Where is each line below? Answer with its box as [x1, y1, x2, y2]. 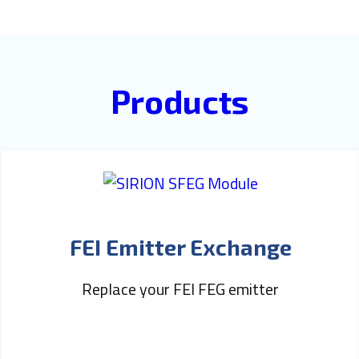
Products [111, 81, 248, 120]
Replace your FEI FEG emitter [82, 276, 279, 301]
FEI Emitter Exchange [69, 233, 292, 260]
